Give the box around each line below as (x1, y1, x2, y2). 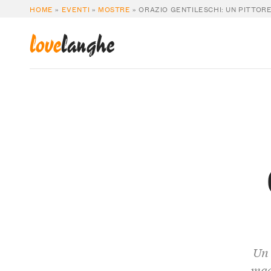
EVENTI (61, 2, 90, 15)
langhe (61, 33, 115, 58)
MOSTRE (98, 2, 131, 15)
